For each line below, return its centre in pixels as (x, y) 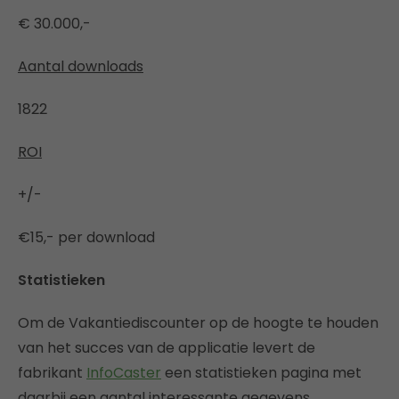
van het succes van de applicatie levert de (167, 347)
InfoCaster (124, 372)
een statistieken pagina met (261, 372)
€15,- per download (86, 237)
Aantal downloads (81, 66)
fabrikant (52, 372)
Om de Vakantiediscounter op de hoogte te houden (198, 322)
